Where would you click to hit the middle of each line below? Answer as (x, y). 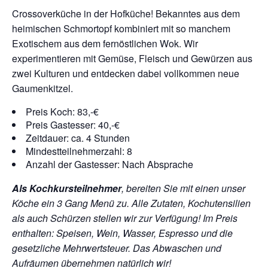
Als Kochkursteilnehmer (67, 188)
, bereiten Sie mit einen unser (183, 188)
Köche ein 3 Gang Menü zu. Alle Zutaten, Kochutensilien (131, 203)
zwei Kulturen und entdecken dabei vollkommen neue (126, 73)
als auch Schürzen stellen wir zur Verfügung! (107, 218)
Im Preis (220, 218)
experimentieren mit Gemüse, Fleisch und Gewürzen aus (132, 58)
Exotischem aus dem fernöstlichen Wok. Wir (105, 43)
